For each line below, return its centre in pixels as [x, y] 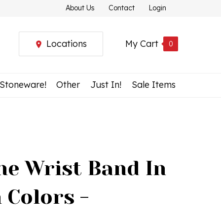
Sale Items [153, 85]
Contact [122, 8]
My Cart [142, 44]
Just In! [106, 85]
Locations [67, 44]
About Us [80, 8]
